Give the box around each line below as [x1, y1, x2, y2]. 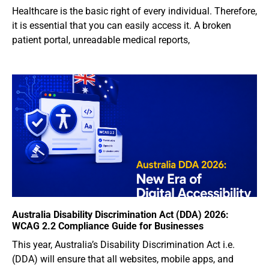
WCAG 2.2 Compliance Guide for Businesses [12, 220, 204, 232]
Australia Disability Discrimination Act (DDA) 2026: [12, 209, 229, 221]
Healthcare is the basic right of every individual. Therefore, [12, 5, 257, 17]
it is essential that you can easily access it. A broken [12, 20, 231, 32]
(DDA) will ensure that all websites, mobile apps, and [12, 253, 234, 265]
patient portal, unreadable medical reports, [12, 34, 190, 46]
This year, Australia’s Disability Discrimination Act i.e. [12, 239, 235, 251]
